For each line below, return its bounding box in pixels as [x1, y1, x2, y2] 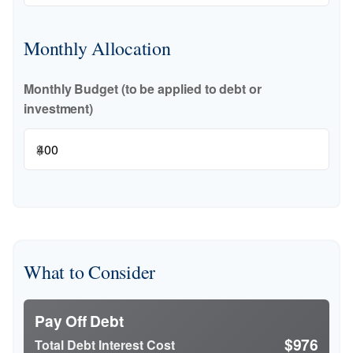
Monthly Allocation [24, 35, 171, 61]
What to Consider [24, 259, 156, 284]
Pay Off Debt [35, 310, 124, 332]
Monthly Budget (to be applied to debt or [24, 80, 262, 98]
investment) [24, 99, 94, 117]
